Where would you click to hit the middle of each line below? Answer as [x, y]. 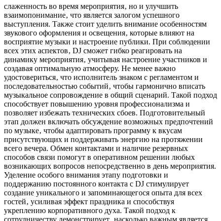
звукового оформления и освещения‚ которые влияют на [99, 33]
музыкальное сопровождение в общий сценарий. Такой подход [110, 95]
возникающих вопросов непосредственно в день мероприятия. [110, 166]
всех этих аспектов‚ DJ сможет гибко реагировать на [93, 50]
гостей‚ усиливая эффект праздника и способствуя [89, 201]
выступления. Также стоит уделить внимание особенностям [105, 24]
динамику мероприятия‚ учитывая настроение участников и [106, 59]
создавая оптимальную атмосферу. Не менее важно [90, 68]
